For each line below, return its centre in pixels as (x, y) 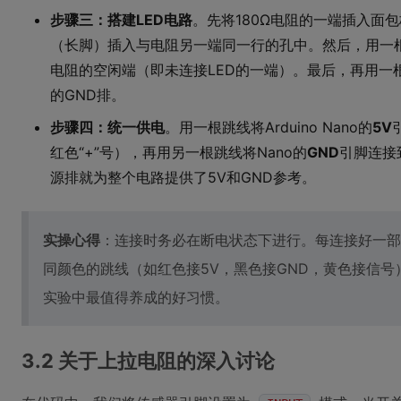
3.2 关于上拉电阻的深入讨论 (148, 361)
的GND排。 (88, 95)
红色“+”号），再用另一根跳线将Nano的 (179, 152)
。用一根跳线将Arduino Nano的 (269, 127)
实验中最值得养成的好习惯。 (136, 297)
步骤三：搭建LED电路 (121, 20)
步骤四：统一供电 (107, 127)
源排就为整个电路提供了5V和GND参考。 (183, 177)
